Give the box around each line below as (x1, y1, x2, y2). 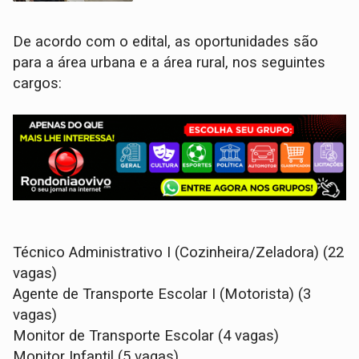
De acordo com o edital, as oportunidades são (13, 32, 319, 50)
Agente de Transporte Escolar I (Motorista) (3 (13, 284, 312, 303)
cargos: (13, 74, 63, 92)
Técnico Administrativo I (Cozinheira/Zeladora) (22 (13, 243, 345, 261)
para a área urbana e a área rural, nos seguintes (13, 53, 326, 71)
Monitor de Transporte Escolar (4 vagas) (13, 326, 280, 345)
